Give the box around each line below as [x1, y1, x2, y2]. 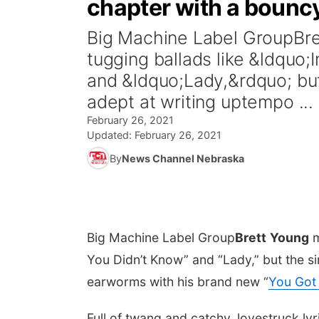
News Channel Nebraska [122, 152, 244, 164]
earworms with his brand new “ [87, 274, 268, 289]
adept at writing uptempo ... [87, 91, 313, 113]
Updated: [87, 129, 135, 141]
